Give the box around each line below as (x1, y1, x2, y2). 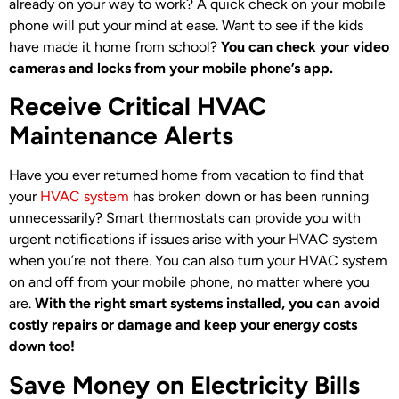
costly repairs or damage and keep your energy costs (9, 316, 357, 334)
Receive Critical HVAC (9, 91, 266, 122)
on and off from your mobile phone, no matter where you (9, 273, 370, 291)
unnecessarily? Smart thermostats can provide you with (9, 209, 361, 227)
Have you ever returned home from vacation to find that (9, 167, 364, 184)
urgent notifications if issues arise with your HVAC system (9, 231, 378, 248)
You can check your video (221, 37, 389, 55)
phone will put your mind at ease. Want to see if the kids (9, 16, 363, 34)
